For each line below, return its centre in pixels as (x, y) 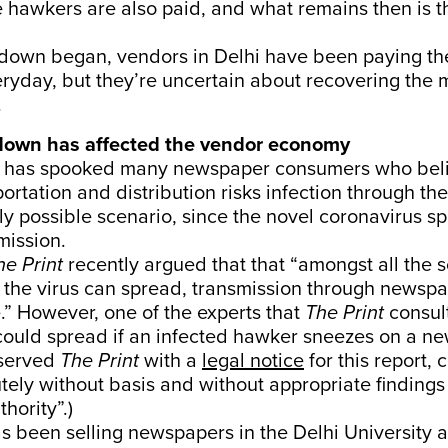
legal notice (253, 361)
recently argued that (157, 265)
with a (170, 361)
